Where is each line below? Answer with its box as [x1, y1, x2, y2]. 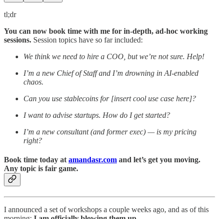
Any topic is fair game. [4, 164, 78, 173]
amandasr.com [68, 155, 117, 164]
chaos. [23, 77, 44, 86]
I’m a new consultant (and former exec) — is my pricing [23, 127, 197, 136]
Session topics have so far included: [31, 35, 143, 44]
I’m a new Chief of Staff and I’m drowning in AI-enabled [23, 68, 198, 77]
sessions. [4, 35, 31, 44]
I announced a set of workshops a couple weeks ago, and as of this [4, 205, 209, 214]
